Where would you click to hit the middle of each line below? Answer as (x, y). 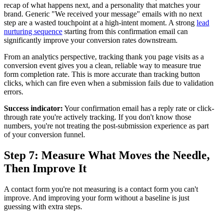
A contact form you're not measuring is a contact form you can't (101, 189)
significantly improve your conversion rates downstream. (91, 40)
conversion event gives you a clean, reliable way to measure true (102, 65)
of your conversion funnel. (45, 134)
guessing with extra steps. (43, 206)
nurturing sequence (33, 31)
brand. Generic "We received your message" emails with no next (103, 14)
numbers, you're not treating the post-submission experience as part (106, 126)
